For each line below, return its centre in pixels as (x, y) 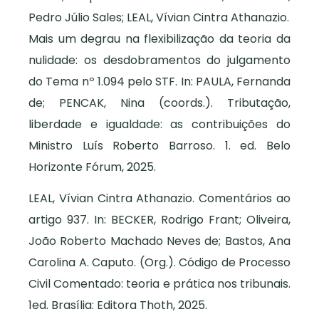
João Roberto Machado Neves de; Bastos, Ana (159, 241)
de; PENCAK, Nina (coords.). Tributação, (159, 103)
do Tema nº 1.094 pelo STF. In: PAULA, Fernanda (159, 82)
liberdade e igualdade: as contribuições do (159, 125)
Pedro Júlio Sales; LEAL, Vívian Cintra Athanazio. (159, 18)
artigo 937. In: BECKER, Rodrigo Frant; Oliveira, (159, 220)
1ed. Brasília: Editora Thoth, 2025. (118, 305)
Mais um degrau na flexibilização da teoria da (159, 39)
